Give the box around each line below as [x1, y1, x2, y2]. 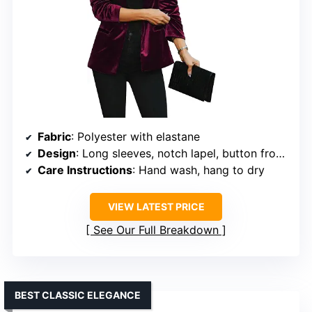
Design [38, 146, 76, 160]
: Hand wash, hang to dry [132, 162, 265, 177]
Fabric [38, 129, 71, 143]
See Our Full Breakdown [93, 222, 219, 237]
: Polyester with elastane [71, 129, 200, 143]
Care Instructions [38, 162, 132, 177]
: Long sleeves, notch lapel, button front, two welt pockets [76, 146, 276, 160]
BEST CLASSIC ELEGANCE [15, 288, 141, 301]
